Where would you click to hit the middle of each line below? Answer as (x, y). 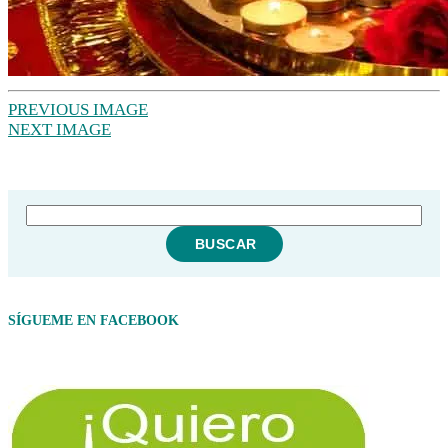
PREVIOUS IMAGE (78, 110)
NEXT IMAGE (59, 130)
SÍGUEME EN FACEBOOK (93, 321)
